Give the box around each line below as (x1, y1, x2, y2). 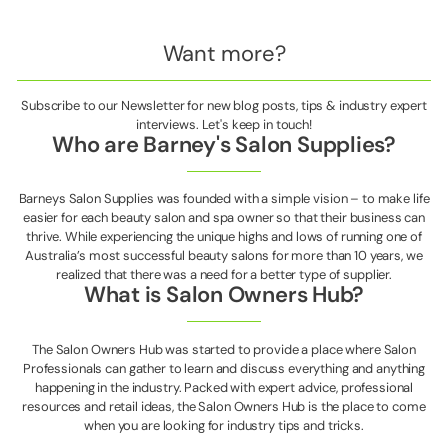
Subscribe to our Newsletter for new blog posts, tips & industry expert (21, 96, 427, 114)
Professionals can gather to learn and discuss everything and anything (22, 359, 426, 377)
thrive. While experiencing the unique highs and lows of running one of (26, 228, 422, 246)
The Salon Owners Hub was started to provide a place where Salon (32, 340, 416, 358)
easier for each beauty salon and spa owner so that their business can (22, 209, 426, 227)
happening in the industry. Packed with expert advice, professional (34, 378, 414, 396)
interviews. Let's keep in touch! (136, 115, 312, 133)
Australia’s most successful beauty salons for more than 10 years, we (25, 247, 423, 265)
